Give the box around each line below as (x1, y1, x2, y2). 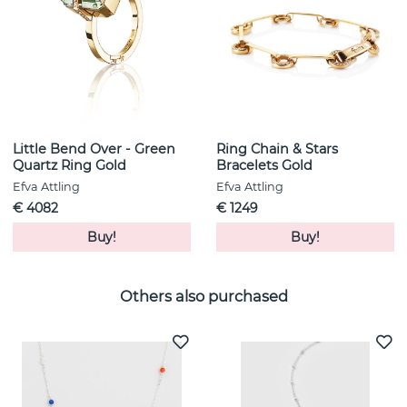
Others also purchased (119, 286, 288, 305)
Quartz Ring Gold (13, 157, 126, 174)
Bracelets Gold (216, 157, 313, 174)
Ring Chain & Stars (216, 141, 338, 158)
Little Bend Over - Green (13, 141, 175, 158)
